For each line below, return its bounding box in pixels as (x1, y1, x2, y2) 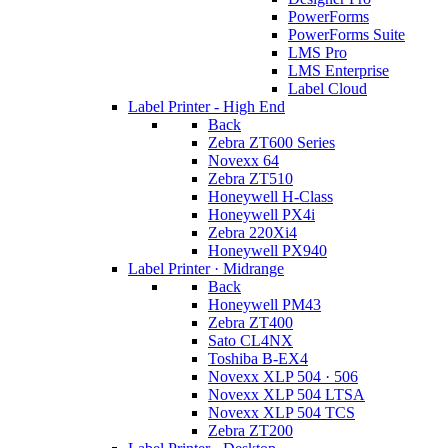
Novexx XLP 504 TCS (208, 404, 355, 421)
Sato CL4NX (208, 332, 293, 349)
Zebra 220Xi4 (208, 224, 297, 241)
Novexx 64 (208, 152, 279, 169)
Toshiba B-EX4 (208, 350, 308, 367)
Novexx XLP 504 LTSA (208, 386, 365, 403)
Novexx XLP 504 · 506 (208, 368, 358, 385)
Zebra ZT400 (208, 314, 293, 331)
